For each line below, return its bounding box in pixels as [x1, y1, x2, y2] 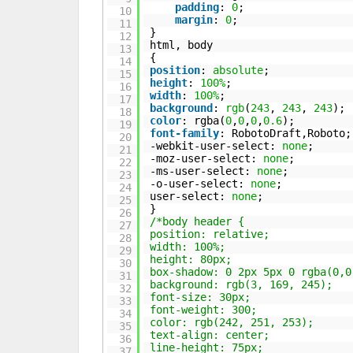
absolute [213, 64, 264, 76]
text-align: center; [150, 329, 270, 341]
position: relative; [150, 228, 270, 240]
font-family [150, 127, 220, 139]
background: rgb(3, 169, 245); [150, 278, 333, 291]
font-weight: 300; [150, 303, 258, 316]
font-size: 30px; [150, 291, 251, 303]
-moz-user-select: [150, 152, 264, 165]
